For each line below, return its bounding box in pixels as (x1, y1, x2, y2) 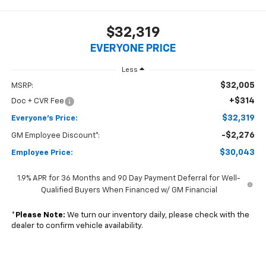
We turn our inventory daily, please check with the (65, 211, 249, 220)
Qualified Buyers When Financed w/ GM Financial (40, 186, 217, 195)
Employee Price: (11, 149, 73, 157)
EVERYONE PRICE (90, 43, 176, 54)
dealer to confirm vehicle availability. (11, 222, 143, 230)
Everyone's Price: (11, 115, 78, 123)
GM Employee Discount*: (11, 132, 100, 140)
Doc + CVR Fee (11, 97, 64, 106)
